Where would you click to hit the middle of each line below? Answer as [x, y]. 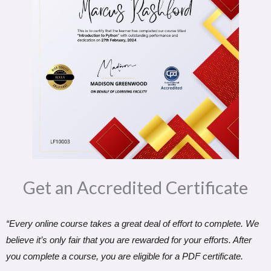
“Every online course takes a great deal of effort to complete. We [132, 224]
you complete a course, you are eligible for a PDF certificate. [125, 256]
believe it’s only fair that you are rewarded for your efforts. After [129, 240]
